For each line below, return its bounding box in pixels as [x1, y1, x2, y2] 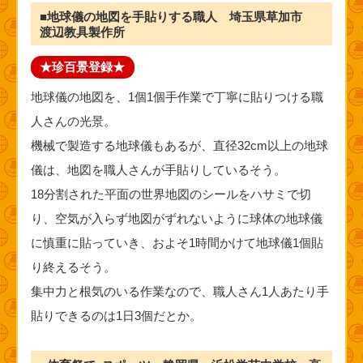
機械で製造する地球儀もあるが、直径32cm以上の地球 [30, 138, 328, 152]
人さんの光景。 [30, 113, 116, 128]
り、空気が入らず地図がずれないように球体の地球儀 [30, 211, 322, 225]
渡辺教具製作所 [40, 24, 126, 39]
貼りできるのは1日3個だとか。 [30, 308, 202, 322]
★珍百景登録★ [40, 60, 126, 75]
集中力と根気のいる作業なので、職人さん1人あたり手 [30, 284, 329, 298]
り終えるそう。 [30, 259, 116, 274]
